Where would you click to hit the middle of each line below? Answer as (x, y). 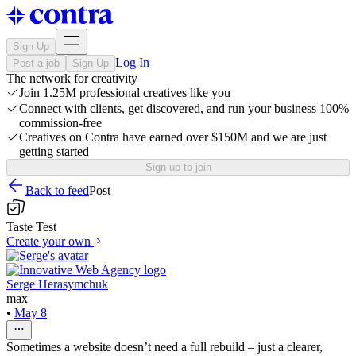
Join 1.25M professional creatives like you (125, 93)
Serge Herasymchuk (57, 284)
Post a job (36, 63)
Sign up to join (178, 167)
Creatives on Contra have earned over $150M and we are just (173, 137)
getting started (54, 151)
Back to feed (57, 190)
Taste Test (31, 227)
